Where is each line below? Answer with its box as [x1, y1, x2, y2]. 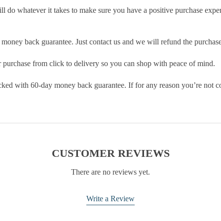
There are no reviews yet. [71, 168, 150, 176]
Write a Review [86, 194, 135, 203]
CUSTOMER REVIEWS [51, 147, 170, 159]
